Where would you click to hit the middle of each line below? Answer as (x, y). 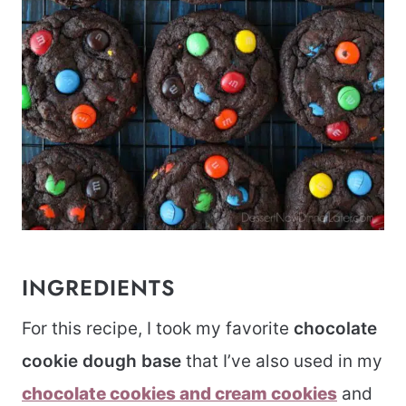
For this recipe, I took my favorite (158, 329)
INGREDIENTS (98, 288)
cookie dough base (101, 362)
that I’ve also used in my (282, 362)
